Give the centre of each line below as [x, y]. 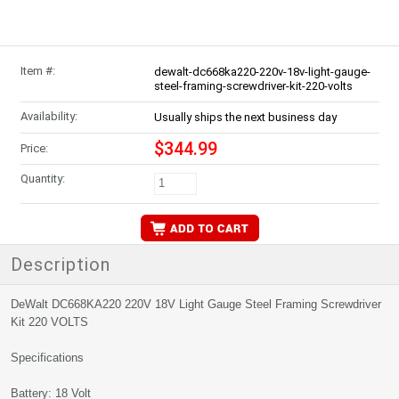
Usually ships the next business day [245, 117]
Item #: [37, 71]
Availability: [49, 116]
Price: [34, 148]
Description [61, 265]
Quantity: [42, 179]
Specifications [47, 358]
